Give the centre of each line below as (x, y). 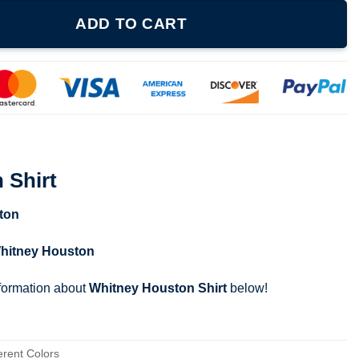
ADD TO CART (131, 24)
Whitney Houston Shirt (158, 288)
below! (247, 288)
